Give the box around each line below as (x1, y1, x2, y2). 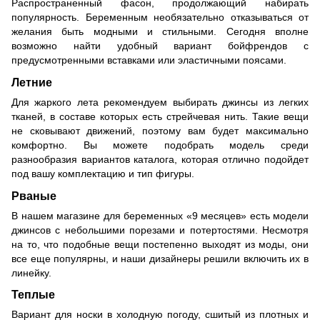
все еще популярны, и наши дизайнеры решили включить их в (11, 252, 309, 264)
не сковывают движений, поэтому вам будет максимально (11, 124, 309, 136)
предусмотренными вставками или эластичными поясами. (11, 54, 286, 66)
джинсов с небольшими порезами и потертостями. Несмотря (11, 224, 309, 236)
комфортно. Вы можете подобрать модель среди (11, 139, 309, 151)
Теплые (11, 288, 55, 301)
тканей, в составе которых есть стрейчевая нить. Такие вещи (11, 110, 309, 122)
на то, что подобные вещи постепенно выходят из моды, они (11, 238, 309, 250)
